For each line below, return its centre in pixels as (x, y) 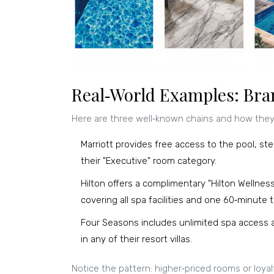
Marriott (97, 145)
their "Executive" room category (148, 161)
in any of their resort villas (135, 239)
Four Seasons (110, 223)
